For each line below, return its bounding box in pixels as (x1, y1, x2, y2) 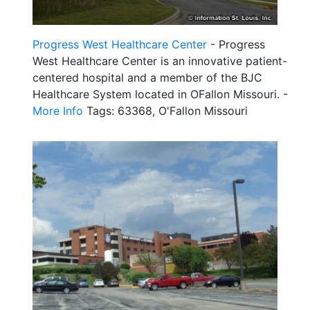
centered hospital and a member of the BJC (33, 70, 262, 84)
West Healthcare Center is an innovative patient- (33, 53, 287, 68)
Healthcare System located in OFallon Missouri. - (33, 86, 288, 101)
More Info (33, 103, 83, 118)
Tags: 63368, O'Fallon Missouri (83, 103, 248, 118)
